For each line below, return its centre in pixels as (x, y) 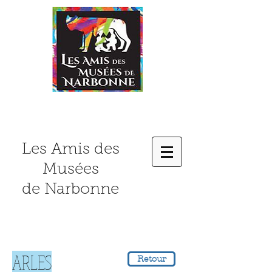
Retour (151, 259)
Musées (70, 170)
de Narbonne (70, 190)
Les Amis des (70, 150)
